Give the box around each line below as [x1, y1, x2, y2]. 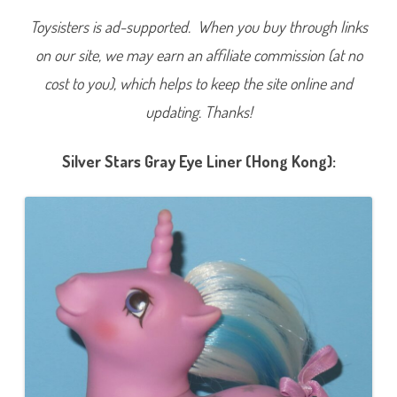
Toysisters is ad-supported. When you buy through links [29, 17, 368, 37]
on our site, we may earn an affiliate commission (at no [35, 45, 362, 66]
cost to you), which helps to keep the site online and [44, 74, 353, 94]
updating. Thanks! [144, 102, 253, 122]
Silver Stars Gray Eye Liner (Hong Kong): [61, 152, 336, 172]
